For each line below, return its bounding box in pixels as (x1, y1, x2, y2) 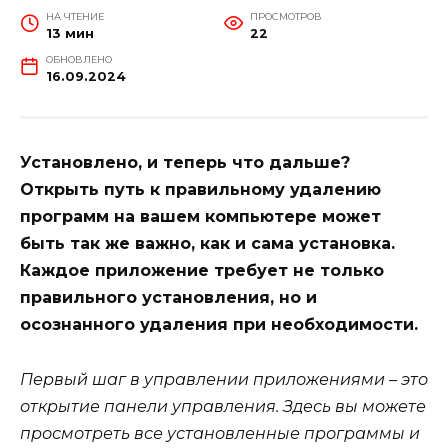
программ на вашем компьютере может (20, 207, 381, 227)
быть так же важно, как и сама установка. (20, 234, 395, 254)
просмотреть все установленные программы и (20, 423, 420, 443)
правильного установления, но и (20, 288, 317, 308)
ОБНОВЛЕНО (45, 54, 112, 66)
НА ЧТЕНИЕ (45, 11, 104, 23)
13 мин (45, 26, 94, 42)
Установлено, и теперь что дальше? (20, 153, 350, 173)
